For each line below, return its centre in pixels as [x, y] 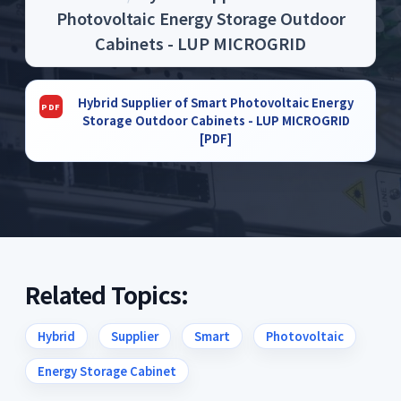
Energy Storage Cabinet [107, 371]
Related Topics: [107, 294]
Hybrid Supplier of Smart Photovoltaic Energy [216, 102]
